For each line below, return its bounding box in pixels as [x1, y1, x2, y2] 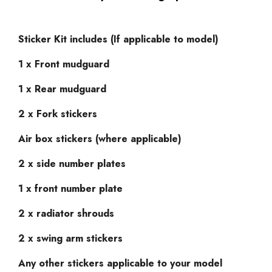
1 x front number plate [18, 181, 123, 195]
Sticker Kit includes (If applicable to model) [18, 32, 219, 46]
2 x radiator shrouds [18, 206, 117, 220]
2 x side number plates [18, 156, 126, 171]
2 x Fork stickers [18, 106, 97, 121]
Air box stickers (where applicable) [18, 131, 182, 146]
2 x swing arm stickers [18, 231, 123, 245]
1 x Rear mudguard [18, 81, 106, 96]
